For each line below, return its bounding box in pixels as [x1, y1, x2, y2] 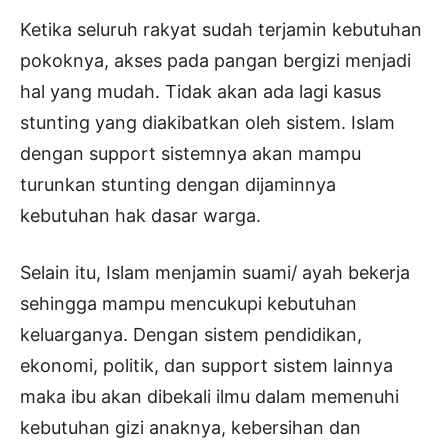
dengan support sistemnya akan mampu [20, 143, 361, 165]
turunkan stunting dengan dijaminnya [20, 174, 336, 196]
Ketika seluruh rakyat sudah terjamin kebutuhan [20, 19, 422, 41]
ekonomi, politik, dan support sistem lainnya [20, 355, 393, 377]
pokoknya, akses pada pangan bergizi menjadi [20, 50, 411, 72]
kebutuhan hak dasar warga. [20, 205, 261, 227]
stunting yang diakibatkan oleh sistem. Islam [20, 112, 395, 134]
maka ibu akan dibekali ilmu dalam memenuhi [20, 386, 399, 408]
